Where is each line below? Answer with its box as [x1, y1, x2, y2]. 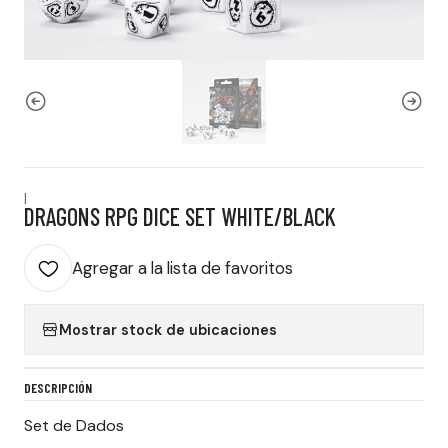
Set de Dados [24, 415, 124, 436]
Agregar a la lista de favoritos [72, 257, 293, 279]
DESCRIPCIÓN [24, 379, 92, 396]
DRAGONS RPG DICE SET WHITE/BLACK [24, 202, 336, 231]
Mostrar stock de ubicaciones [59, 320, 277, 339]
